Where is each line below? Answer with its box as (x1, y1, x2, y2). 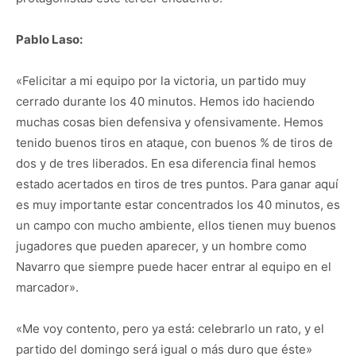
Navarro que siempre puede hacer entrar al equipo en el (16, 259, 331, 274)
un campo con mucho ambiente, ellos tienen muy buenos (16, 218, 336, 233)
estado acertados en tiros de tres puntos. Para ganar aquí (16, 176, 339, 192)
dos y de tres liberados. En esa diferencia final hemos (16, 156, 316, 171)
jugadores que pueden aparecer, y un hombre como (16, 238, 307, 253)
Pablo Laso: (16, 32, 83, 47)
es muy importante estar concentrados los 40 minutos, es (16, 197, 340, 212)
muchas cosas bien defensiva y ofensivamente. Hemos (16, 114, 323, 130)
